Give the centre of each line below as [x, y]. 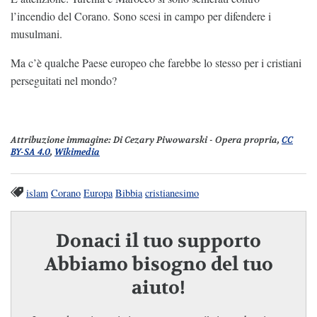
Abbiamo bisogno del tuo [158, 265]
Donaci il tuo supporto [158, 241]
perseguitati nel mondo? [64, 81]
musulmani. [36, 34]
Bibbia [129, 192]
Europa [98, 192]
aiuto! [158, 288]
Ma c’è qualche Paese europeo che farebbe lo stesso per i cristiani [156, 63]
